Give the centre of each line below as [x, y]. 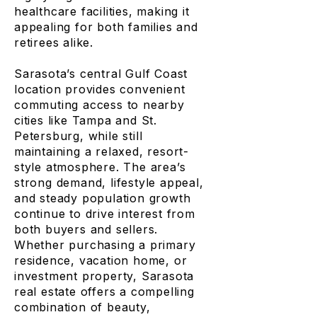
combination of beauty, [82, 307]
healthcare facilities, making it [102, 11]
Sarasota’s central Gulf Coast [101, 74]
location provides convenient [100, 89]
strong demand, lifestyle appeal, [109, 183]
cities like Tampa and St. [86, 120]
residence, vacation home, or [101, 260]
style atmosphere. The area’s [100, 167]
